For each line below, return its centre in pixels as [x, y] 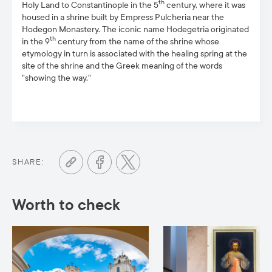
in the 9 [36, 42]
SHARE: [28, 162]
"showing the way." [56, 78]
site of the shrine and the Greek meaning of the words [122, 66]
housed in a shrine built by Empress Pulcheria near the [123, 17]
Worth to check [66, 205]
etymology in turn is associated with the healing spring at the [134, 54]
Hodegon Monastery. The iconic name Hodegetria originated [135, 29]
